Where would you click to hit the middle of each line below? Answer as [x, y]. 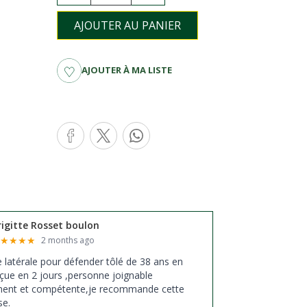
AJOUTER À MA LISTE [127, 70]
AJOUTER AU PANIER [128, 25]
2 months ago [68, 241]
